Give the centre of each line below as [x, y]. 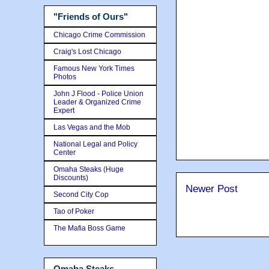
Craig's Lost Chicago [87, 51]
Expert [64, 110]
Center [65, 152]
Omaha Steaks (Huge [89, 169]
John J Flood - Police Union [98, 93]
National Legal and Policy [95, 144]
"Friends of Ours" [91, 17]
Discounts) [71, 177]
